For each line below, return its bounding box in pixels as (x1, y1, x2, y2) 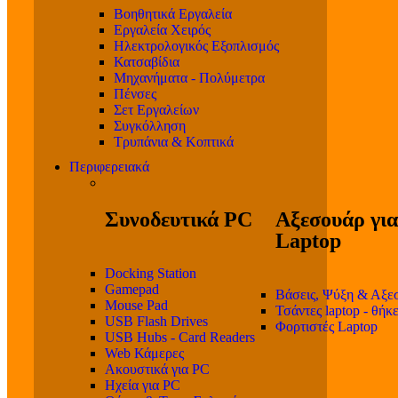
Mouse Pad (105, 298, 168, 314)
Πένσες (114, 86, 156, 102)
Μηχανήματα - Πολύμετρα (114, 70, 265, 86)
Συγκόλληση (114, 118, 186, 134)
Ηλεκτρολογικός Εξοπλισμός (114, 38, 279, 54)
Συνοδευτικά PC (105, 208, 252, 232)
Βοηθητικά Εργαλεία (114, 6, 232, 22)
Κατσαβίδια (114, 54, 179, 70)
